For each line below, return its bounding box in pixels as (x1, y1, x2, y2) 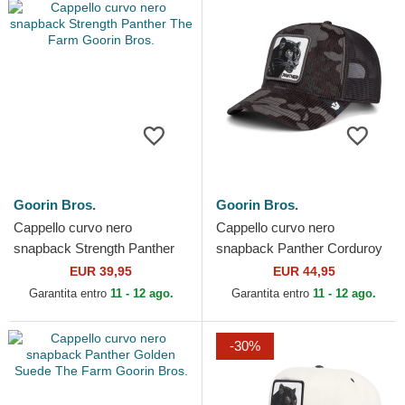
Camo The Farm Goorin (216, 261, 357, 277)
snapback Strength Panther (14, 240, 174, 256)
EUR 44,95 (272, 264, 335, 278)
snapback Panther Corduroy (216, 240, 382, 256)
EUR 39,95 (70, 264, 132, 278)
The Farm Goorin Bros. (14, 261, 150, 277)
